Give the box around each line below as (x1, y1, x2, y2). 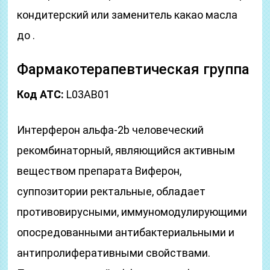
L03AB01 (64, 88, 110, 101)
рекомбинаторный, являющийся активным (17, 144, 236, 157)
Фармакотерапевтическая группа (17, 61, 250, 78)
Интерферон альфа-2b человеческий (17, 124, 204, 136)
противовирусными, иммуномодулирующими (17, 206, 248, 218)
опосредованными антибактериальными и (17, 226, 235, 239)
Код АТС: (17, 88, 64, 101)
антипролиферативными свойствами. (17, 246, 211, 259)
